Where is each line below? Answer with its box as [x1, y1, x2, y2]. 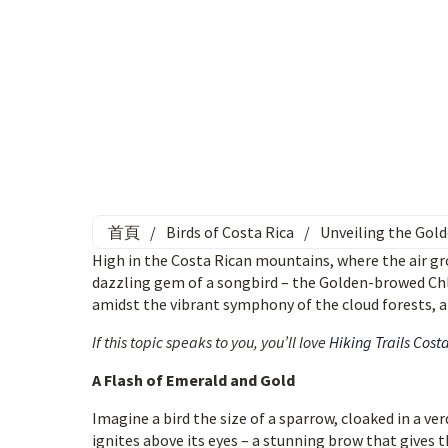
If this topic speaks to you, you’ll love [92, 332, 329, 352]
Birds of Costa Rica [166, 222, 294, 242]
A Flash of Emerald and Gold [92, 370, 295, 390]
